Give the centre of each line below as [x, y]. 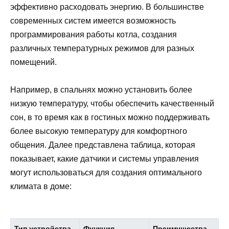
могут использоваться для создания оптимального [106, 173]
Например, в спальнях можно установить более [101, 90]
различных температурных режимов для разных [102, 49]
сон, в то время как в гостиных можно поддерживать [110, 118]
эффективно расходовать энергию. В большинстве [107, 7]
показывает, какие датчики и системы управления [105, 159]
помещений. [33, 62]
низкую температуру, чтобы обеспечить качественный [112, 104]
